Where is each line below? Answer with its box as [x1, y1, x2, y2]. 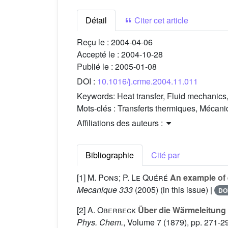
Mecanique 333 [77, 184, 133, 196]
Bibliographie [85, 149, 134, 161]
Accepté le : [77, 48, 121, 61]
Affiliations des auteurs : [77, 117, 165, 129]
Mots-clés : [77, 102, 118, 115]
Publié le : [77, 61, 115, 73]
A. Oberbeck [88, 204, 136, 216]
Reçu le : [77, 36, 111, 48]
